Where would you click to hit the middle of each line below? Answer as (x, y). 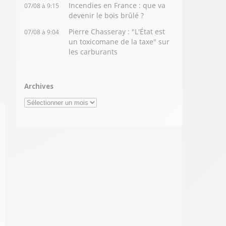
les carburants (93, 52)
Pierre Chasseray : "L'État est (117, 32)
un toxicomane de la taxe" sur (119, 42)
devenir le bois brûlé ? (106, 15)
